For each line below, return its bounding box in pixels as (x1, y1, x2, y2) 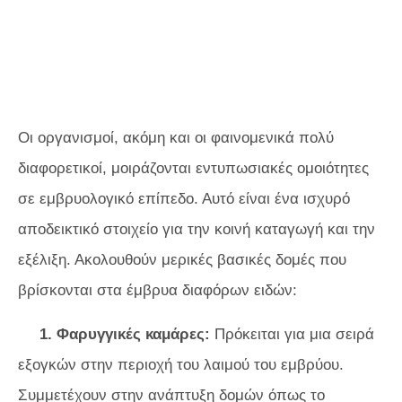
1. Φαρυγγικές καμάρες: (39, 326, 210, 343)
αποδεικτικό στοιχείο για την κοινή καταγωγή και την (18, 221, 375, 238)
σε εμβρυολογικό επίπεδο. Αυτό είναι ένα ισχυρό (18, 190, 350, 207)
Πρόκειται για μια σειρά (210, 326, 374, 343)
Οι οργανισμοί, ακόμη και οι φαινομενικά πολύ (18, 129, 334, 146)
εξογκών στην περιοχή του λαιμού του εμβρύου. (18, 356, 344, 373)
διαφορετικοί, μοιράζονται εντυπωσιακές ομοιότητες (18, 160, 369, 177)
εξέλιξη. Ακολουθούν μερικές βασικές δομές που (18, 251, 346, 268)
